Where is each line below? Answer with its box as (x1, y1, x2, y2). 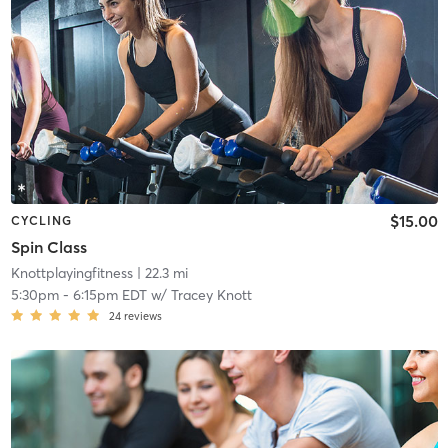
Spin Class (10, 236, 87, 257)
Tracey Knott (170, 285, 252, 304)
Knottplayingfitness (10, 263, 133, 282)
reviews (123, 308, 162, 323)
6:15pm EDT (72, 285, 147, 304)
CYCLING (10, 213, 72, 229)
